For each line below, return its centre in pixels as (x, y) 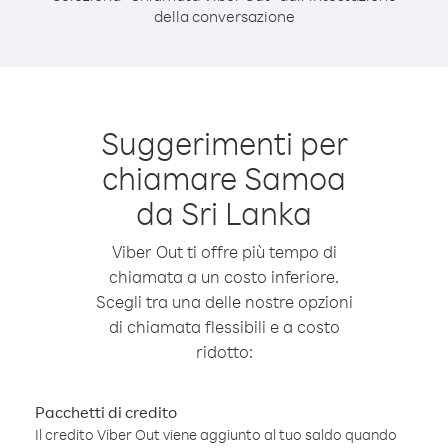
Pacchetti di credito (106, 412)
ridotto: (224, 351)
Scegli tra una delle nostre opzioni (224, 301)
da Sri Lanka (224, 212)
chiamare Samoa (224, 177)
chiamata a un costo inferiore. (224, 276)
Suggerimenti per (224, 142)
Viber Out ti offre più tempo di (224, 251)
